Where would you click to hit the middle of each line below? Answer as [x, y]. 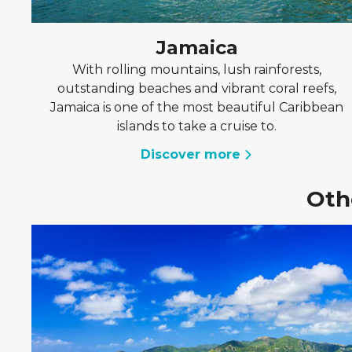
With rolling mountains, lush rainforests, [197, 70]
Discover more [191, 154]
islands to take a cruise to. [197, 126]
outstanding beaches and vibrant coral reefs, [197, 88]
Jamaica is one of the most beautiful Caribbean [197, 107]
